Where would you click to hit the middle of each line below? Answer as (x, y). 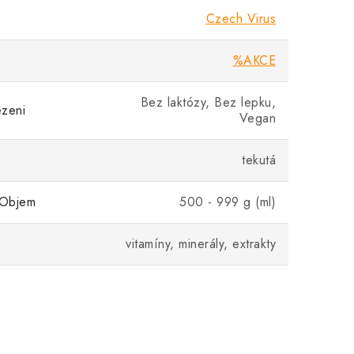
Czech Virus (241, 19)
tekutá (259, 160)
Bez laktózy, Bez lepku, (208, 102)
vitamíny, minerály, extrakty (201, 244)
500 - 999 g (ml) (228, 202)
